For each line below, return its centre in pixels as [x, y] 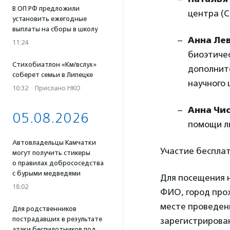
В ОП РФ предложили [46, 8]
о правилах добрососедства [58, 163]
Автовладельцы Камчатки [54, 142]
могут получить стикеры [51, 153]
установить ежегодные [50, 19]
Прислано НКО [58, 88]
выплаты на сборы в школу [55, 29]
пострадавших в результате [57, 219]
